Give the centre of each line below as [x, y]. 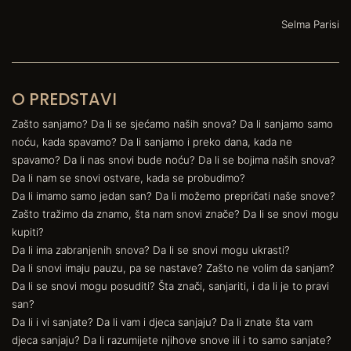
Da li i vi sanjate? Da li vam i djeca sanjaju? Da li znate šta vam [162, 322]
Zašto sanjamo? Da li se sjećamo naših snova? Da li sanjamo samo [172, 123]
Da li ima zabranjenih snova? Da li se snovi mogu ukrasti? [151, 250]
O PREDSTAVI [64, 99]
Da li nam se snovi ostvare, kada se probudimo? [128, 177]
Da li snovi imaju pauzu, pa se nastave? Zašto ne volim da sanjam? [173, 268]
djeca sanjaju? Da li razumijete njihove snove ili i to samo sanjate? [172, 340]
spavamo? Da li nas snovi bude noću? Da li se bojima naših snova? [174, 159]
